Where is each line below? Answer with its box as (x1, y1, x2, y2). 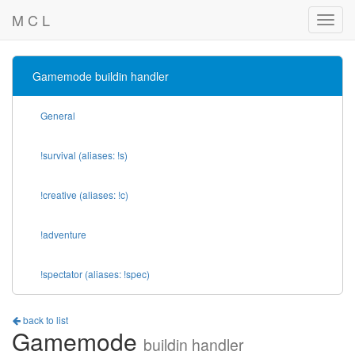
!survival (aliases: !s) (40, 148, 128, 162)
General (40, 109, 75, 122)
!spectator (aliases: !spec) (40, 267, 150, 281)
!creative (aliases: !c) (40, 188, 128, 201)
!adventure (40, 227, 86, 241)
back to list (21, 313, 68, 327)
